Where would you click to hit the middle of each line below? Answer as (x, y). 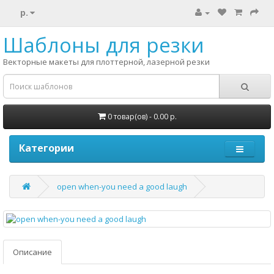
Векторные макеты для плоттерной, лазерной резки (106, 62)
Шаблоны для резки (104, 45)
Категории (46, 148)
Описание (32, 252)
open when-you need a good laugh (122, 187)
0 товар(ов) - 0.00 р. (142, 117)
